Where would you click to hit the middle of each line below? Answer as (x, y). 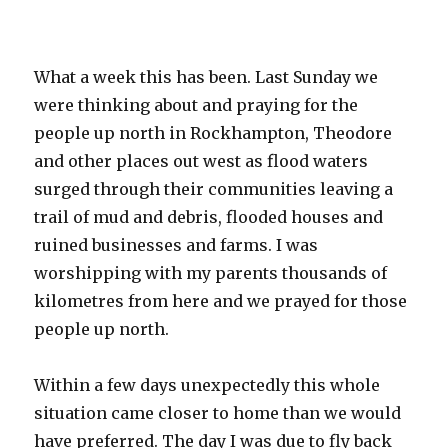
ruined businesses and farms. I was (176, 245)
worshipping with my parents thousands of (211, 273)
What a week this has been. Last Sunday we (206, 77)
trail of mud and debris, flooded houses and (209, 217)
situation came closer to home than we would (218, 413)
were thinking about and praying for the (196, 105)
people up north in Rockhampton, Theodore (213, 133)
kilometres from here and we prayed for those (221, 301)
